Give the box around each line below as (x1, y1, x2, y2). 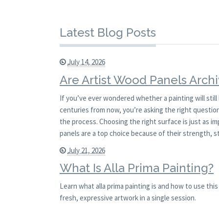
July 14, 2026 (67, 57, 105, 67)
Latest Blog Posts (60, 25, 156, 40)
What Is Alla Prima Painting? (60, 161, 214, 175)
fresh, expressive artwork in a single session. (60, 193, 196, 202)
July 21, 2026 (67, 145, 105, 155)
